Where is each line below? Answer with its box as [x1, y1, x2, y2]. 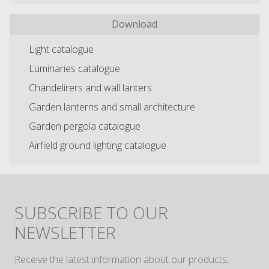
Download [112, 17, 157, 31]
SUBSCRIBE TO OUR [14, 201, 168, 225]
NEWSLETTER [14, 221, 116, 244]
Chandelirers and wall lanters [29, 81, 152, 95]
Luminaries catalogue [29, 62, 120, 76]
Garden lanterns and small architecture [29, 100, 195, 114]
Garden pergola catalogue [29, 119, 141, 133]
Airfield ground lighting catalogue [29, 139, 166, 153]
